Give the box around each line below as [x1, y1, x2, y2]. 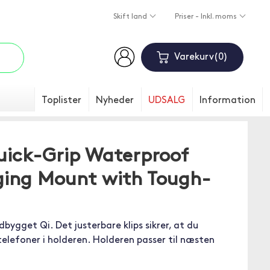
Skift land [113, 13, 149, 21]
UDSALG [148, 96, 185, 105]
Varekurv [174, 52, 214, 62]
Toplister [42, 96, 81, 105]
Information [199, 96, 256, 105]
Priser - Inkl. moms [174, 13, 239, 21]
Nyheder [96, 96, 134, 105]
